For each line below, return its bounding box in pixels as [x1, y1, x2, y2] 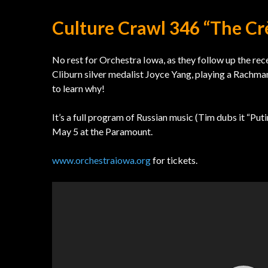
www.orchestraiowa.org [52, 154, 151, 166]
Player [51, 197, 78, 208]
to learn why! [52, 83, 105, 94]
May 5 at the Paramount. [52, 126, 153, 137]
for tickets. [151, 154, 197, 166]
